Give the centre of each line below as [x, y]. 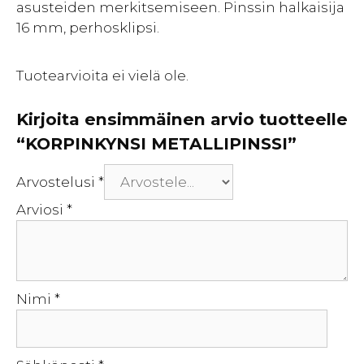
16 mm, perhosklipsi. [88, 28]
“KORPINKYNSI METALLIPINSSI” [156, 143]
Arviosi [41, 209]
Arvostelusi [57, 182]
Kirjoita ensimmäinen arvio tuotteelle [182, 119]
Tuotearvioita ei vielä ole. [102, 76]
